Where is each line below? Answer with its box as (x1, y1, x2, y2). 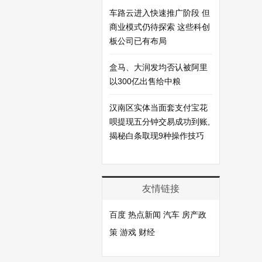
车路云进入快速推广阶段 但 (109, 8, 210, 18)
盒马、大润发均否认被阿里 (109, 63, 208, 72)
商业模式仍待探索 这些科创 (109, 22, 210, 32)
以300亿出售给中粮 (109, 77, 181, 86)
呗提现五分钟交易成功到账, (109, 117, 210, 126)
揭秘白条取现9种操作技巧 (109, 131, 204, 140)
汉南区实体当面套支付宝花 (109, 103, 208, 112)
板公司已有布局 (109, 36, 167, 46)
